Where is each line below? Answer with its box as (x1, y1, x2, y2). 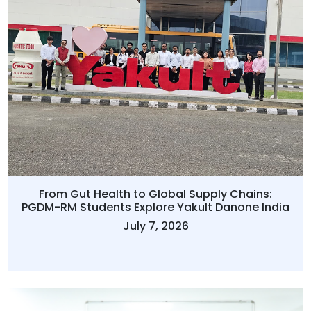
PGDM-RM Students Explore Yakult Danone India (22, 199, 289, 216)
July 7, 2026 (122, 218, 189, 235)
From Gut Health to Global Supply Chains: (39, 186, 272, 203)
